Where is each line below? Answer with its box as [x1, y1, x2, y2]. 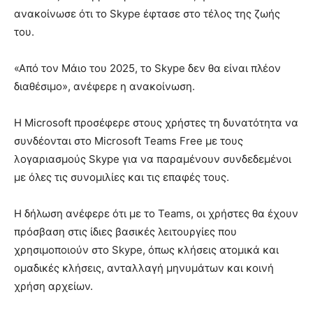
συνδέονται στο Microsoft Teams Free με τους [14, 133, 243, 147]
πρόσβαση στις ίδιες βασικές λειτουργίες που [14, 224, 237, 238]
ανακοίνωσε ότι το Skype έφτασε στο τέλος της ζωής [14, 6, 280, 20]
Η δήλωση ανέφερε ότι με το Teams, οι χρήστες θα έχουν [14, 206, 298, 220]
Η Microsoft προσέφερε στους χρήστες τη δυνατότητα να [14, 115, 298, 129]
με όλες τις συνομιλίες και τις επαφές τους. [14, 170, 229, 184]
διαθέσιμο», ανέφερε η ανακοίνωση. [14, 79, 195, 93]
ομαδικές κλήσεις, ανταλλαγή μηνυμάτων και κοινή [14, 261, 274, 275]
